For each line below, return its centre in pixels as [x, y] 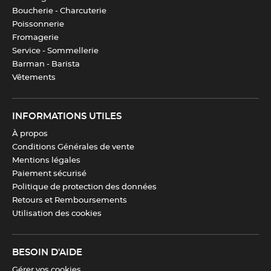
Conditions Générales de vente [73, 147]
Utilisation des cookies [57, 214]
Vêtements [34, 78]
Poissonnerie [38, 24]
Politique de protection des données [84, 187]
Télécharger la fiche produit [103, 39]
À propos [30, 134]
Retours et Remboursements [70, 201]
